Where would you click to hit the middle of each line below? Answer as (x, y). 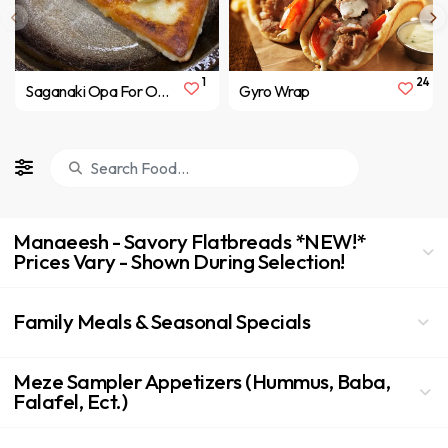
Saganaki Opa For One (163, 91)
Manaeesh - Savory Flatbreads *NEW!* (189, 240)
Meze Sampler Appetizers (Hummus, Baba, (201, 380)
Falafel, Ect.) (70, 400)
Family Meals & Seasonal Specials (161, 320)
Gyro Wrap (274, 91)
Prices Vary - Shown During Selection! (179, 260)
